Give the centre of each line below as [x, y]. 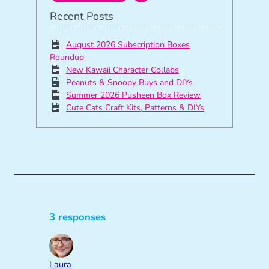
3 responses [78, 217]
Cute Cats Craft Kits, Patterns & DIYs [135, 108]
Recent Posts [81, 17]
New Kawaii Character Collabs [123, 70]
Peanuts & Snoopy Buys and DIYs [130, 83]
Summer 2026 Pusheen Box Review [134, 95]
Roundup [67, 58]
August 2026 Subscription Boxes [128, 45]
